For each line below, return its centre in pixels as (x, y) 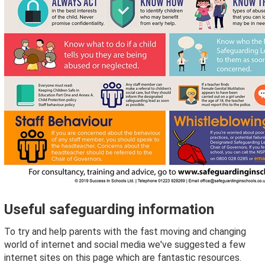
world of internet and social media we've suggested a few (125, 245)
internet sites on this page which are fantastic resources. (123, 258)
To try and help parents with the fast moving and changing (125, 232)
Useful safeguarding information (109, 210)
